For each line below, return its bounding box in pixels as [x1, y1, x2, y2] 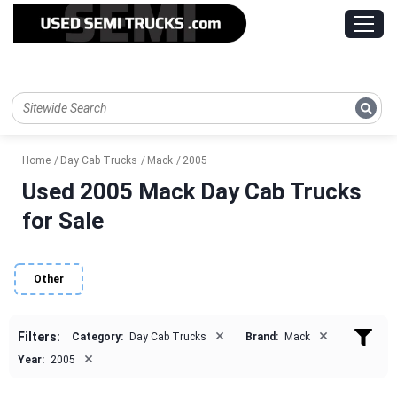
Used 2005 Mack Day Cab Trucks [22, 178, 362, 206]
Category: [72, 331, 123, 344]
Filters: [18, 330, 60, 345]
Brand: [245, 331, 278, 344]
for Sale [22, 207, 104, 235]
